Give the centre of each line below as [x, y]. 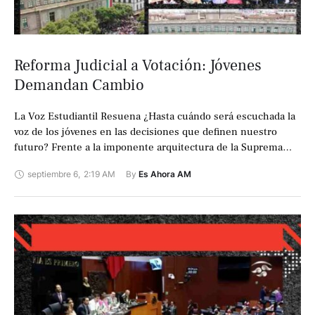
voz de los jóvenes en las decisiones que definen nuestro [146, 132]
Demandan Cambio [79, 85]
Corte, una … [45, 163]
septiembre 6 [53, 174]
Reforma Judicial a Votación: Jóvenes [138, 66]
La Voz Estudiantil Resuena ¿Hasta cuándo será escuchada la [155, 117]
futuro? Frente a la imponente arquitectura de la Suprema [148, 148]
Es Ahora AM [165, 174]
